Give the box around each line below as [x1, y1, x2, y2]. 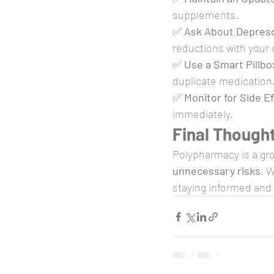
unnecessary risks [172, 164, 261, 177]
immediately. [172, 107, 233, 120]
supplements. [172, 8, 239, 21]
